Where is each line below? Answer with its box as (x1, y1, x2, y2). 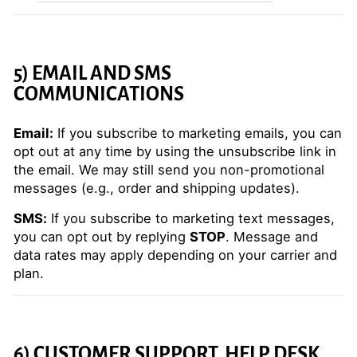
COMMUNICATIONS (14, 84, 184, 104)
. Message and (226, 229, 318, 245)
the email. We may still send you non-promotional (14, 162, 324, 178)
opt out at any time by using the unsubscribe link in (14, 143, 336, 159)
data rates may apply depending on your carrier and (14, 247, 337, 263)
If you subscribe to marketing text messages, (47, 210, 335, 226)
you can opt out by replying (14, 229, 190, 245)
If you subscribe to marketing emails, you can (53, 125, 342, 141)
